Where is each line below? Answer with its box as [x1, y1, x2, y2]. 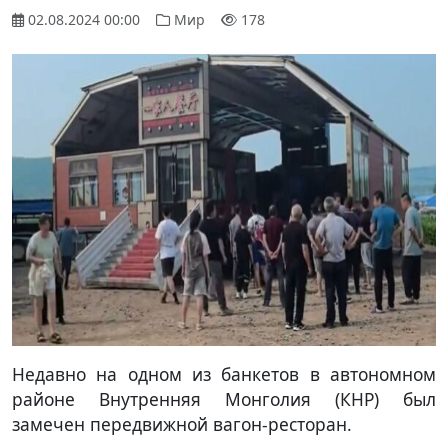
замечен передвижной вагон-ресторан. [12, 411, 352, 436]
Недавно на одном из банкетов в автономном [12, 361, 436, 386]
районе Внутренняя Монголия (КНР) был [12, 386, 436, 411]
